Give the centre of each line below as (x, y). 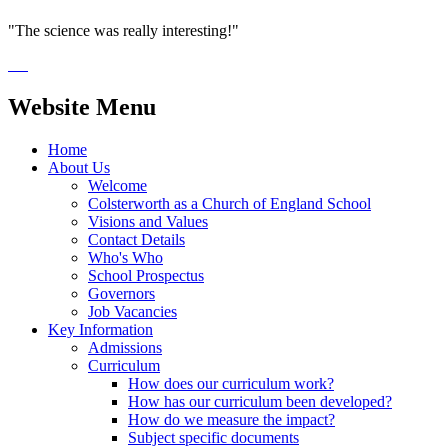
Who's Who (125, 257)
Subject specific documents (213, 437)
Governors (121, 293)
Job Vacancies (132, 311)
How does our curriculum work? (231, 383)
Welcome (117, 185)
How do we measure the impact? (231, 419)
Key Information (100, 329)
